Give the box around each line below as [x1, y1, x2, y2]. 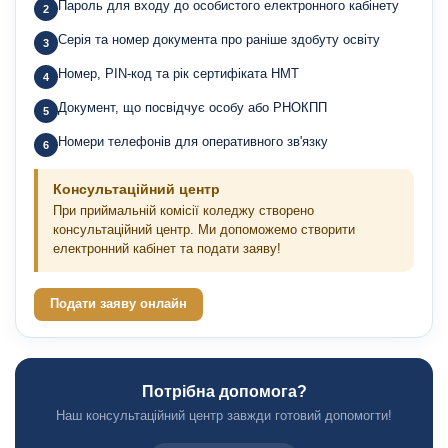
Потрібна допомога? [141, 383, 307, 400]
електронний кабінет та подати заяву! [53, 242, 281, 256]
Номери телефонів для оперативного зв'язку [58, 134, 328, 149]
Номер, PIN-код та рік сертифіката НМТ [58, 66, 299, 81]
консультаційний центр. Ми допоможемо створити [53, 223, 355, 237]
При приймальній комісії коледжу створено [53, 204, 314, 218]
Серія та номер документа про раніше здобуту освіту [58, 32, 380, 47]
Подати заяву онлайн [50, 297, 187, 311]
